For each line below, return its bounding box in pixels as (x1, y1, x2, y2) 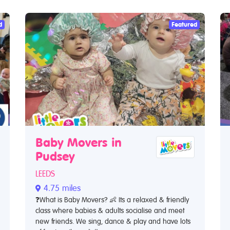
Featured (171, 21, 198, 29)
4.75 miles (41, 183, 81, 194)
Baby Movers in (35, 136, 122, 150)
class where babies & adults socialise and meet (35, 206, 184, 215)
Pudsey (35, 149, 74, 164)
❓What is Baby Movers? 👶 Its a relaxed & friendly (35, 196, 189, 204)
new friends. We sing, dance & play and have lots (35, 217, 190, 226)
